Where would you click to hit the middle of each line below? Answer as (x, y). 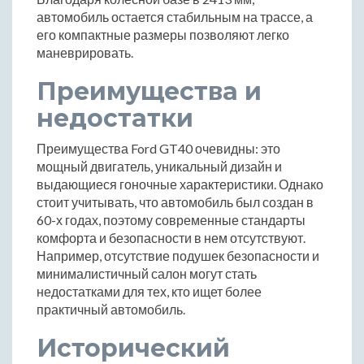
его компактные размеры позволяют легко (163, 34)
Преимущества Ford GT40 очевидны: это (158, 148)
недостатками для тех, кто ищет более (149, 291)
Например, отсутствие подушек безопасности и (178, 255)
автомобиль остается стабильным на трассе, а (175, 16)
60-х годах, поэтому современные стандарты (171, 219)
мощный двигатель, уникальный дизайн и (159, 166)
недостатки (115, 118)
